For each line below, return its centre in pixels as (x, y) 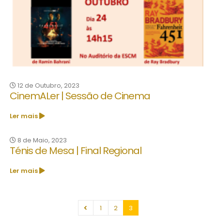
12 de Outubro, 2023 (48, 86)
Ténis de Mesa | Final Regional (76, 151)
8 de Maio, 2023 (41, 140)
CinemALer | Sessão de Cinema (80, 96)
